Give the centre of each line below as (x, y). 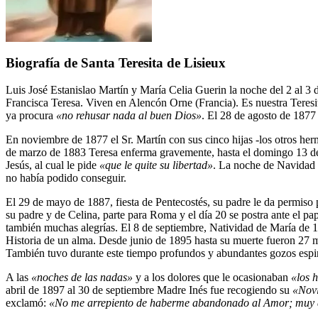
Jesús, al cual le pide (53, 165)
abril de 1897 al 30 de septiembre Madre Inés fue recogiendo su (149, 290)
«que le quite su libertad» (156, 165)
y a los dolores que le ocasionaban (212, 278)
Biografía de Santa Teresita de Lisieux (116, 62)
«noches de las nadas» (82, 278)
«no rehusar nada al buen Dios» (129, 116)
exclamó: (27, 303)
